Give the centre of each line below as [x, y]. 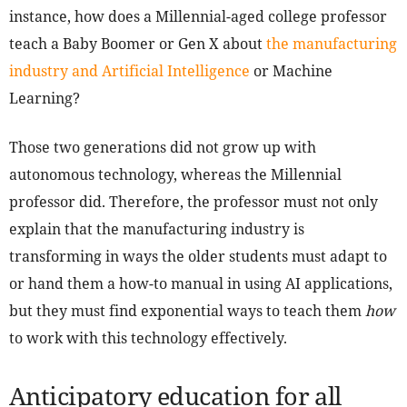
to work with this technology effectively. [148, 338]
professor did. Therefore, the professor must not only [194, 202]
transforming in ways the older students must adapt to [198, 257]
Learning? [45, 99]
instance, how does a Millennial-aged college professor [198, 17]
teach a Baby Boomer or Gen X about [138, 44]
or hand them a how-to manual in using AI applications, [201, 284]
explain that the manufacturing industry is [157, 229]
